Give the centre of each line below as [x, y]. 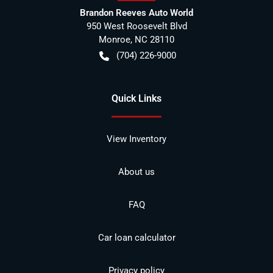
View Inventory [136, 139]
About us [136, 172]
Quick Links [136, 98]
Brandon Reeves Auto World [136, 12]
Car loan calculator [136, 237]
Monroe [115, 39]
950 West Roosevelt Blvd [136, 26]
